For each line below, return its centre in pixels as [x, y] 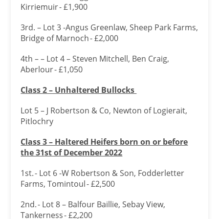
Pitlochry [39, 121]
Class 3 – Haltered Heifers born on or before [104, 142]
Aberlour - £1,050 [53, 69]
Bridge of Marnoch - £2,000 [71, 38]
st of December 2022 [84, 153]
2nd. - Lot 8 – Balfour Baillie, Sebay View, [93, 204]
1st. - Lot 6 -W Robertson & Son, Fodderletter [103, 173]
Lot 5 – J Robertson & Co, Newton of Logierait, [104, 110]
